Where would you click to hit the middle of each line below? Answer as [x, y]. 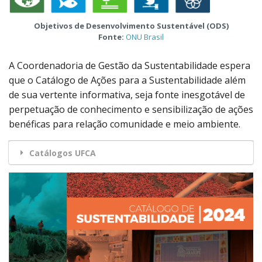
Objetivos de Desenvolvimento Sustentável [119, 26]
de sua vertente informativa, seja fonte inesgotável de [127, 95]
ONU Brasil [145, 37]
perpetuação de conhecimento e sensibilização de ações [131, 110]
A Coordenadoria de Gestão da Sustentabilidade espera [130, 66]
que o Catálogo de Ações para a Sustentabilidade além [127, 80]
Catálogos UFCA [63, 153]
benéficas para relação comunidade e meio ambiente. [125, 124]
